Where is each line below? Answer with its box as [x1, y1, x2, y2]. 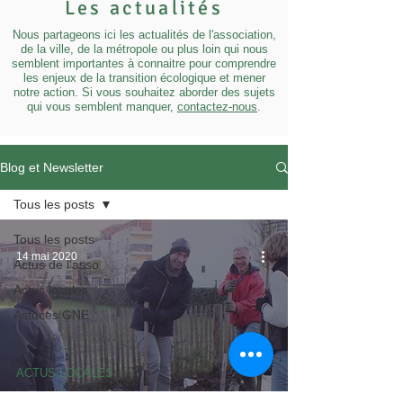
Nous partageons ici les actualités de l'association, [12, 28, 276, 41]
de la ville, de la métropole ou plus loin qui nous [20, 42, 268, 56]
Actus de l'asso [13, 257, 99, 272]
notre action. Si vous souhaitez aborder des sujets [13, 85, 275, 99]
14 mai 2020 [16, 250, 77, 263]
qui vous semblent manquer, [27, 100, 177, 113]
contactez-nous [177, 100, 257, 113]
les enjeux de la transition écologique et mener [22, 71, 265, 85]
